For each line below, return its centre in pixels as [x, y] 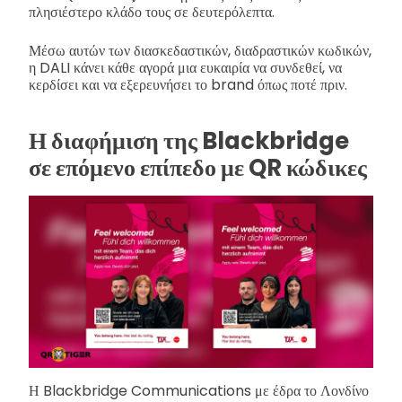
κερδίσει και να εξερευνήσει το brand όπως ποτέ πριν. [188, 84]
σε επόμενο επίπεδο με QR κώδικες [198, 168]
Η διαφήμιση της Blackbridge [189, 141]
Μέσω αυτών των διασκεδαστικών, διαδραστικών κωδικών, [200, 50]
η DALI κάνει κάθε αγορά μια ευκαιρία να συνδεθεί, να [185, 67]
